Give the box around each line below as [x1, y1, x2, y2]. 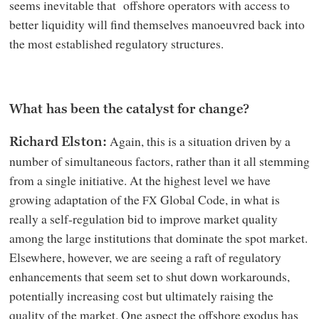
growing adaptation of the [9, 191, 142, 209]
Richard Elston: [9, 135, 108, 150]
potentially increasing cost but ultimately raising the [9, 287, 273, 305]
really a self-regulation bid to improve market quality [9, 210, 278, 228]
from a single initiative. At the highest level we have [9, 172, 271, 189]
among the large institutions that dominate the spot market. [9, 229, 308, 247]
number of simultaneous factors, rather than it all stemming [9, 152, 310, 170]
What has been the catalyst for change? [9, 101, 249, 116]
